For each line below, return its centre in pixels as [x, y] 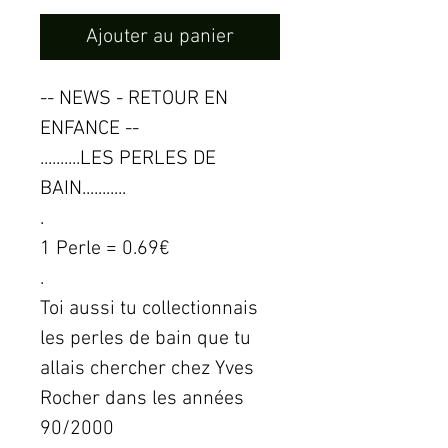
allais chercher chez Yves [147, 369]
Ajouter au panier [160, 37]
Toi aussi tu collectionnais [149, 309]
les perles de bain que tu [145, 339]
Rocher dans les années [142, 399]
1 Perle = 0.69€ [105, 249]
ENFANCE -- [89, 129]
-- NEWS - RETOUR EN [134, 99]
